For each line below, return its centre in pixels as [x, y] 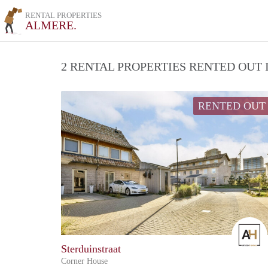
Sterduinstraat [91, 249]
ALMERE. [51, 25]
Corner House [84, 261]
